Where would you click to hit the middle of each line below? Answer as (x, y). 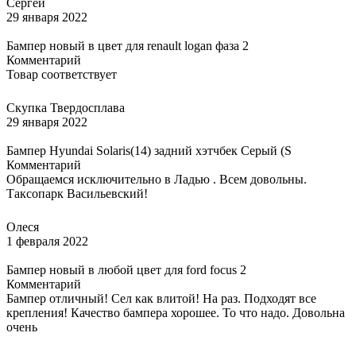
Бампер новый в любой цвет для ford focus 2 (126, 269)
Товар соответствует (62, 74)
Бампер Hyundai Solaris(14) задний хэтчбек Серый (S (149, 150)
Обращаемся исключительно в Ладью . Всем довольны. (157, 179)
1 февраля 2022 (47, 241)
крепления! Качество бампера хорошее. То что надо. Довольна (176, 312)
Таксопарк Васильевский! (77, 193)
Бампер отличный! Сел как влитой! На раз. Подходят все (161, 298)
